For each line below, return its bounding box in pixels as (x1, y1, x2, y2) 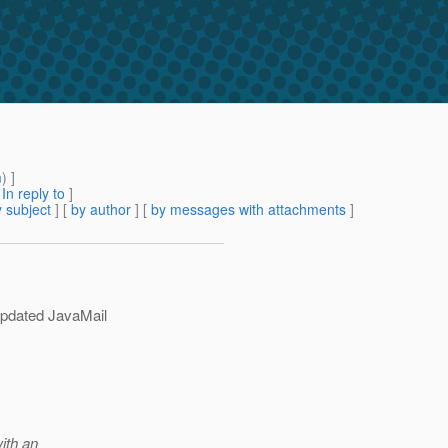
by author (71, 199, 131, 220)
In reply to (2, 183, 65, 204)
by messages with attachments (151, 199, 346, 220)
